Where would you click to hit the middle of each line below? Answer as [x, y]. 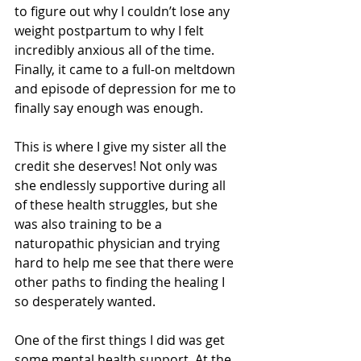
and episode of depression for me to [127, 89]
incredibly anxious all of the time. [116, 50]
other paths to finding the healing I [121, 282]
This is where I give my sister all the [122, 147]
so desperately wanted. [87, 302]
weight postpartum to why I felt [111, 31]
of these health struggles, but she [118, 205]
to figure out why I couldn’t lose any [124, 12]
